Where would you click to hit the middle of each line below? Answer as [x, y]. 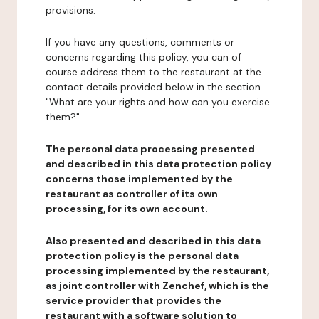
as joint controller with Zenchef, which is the [157, 286]
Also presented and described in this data [153, 241]
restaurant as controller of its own [132, 194]
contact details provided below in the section [153, 87]
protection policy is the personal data [142, 256]
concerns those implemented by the [139, 179]
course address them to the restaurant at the [153, 72]
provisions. [70, 10]
